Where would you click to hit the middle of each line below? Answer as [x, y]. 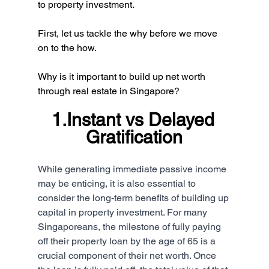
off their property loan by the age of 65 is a [128, 241]
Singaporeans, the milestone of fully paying [130, 226]
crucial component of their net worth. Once [128, 255]
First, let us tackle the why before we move [128, 33]
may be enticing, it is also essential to [118, 183]
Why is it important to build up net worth [122, 76]
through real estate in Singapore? [108, 91]
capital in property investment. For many [123, 212]
